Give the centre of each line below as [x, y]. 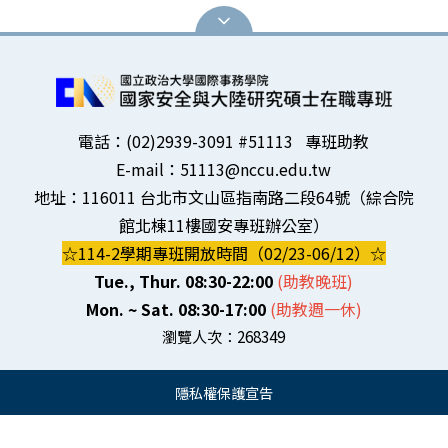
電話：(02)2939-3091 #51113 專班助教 [224, 140]
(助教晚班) [315, 280]
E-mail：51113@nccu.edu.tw [224, 168]
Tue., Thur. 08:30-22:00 [186, 280]
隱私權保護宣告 [224, 392]
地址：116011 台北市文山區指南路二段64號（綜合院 [223, 196]
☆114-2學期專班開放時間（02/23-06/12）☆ [223, 252]
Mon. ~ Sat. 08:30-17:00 [177, 308]
